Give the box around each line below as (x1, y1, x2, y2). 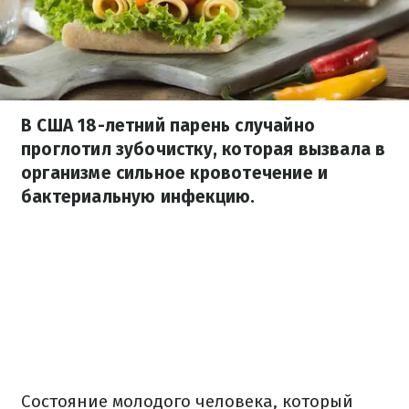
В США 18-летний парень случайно (21, 115, 315, 136)
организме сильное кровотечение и (21, 163, 329, 184)
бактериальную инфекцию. (21, 186, 256, 207)
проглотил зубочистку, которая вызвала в (21, 139, 386, 160)
